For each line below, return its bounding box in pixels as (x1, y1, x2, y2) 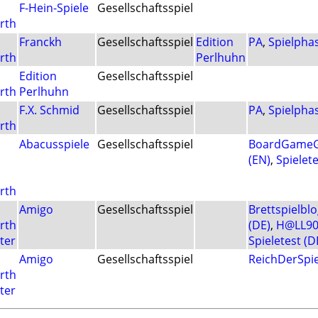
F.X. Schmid (19, 102, 79, 119)
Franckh (19, 34, 62, 50)
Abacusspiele (19, 136, 89, 153)
